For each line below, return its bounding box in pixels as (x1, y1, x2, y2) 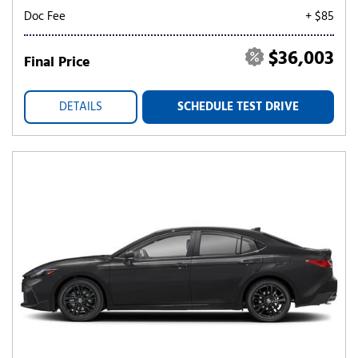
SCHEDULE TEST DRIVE (177, 97, 299, 117)
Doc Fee (24, 7, 66, 26)
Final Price (24, 51, 90, 74)
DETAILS (59, 97, 102, 117)
